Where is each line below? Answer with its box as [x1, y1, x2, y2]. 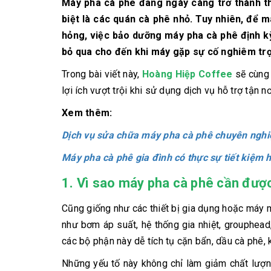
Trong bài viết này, [62, 68, 142, 80]
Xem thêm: [62, 106, 113, 119]
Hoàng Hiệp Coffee [142, 68, 233, 80]
